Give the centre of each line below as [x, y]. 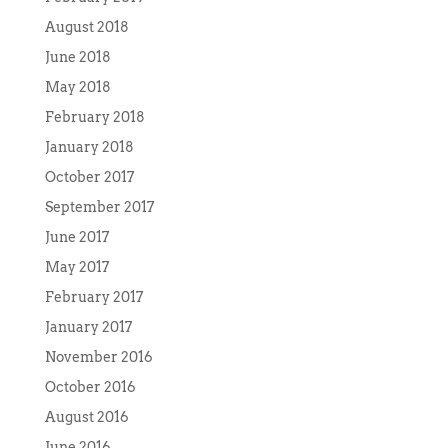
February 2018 [94, 117]
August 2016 [86, 417]
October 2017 [89, 177]
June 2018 [77, 57]
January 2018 [89, 147]
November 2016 [98, 357]
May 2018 [77, 87]
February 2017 [93, 297]
